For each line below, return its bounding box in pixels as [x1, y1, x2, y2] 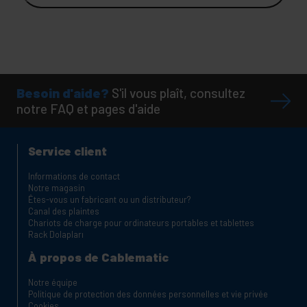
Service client [28, 143, 107, 158]
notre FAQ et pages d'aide [16, 100, 160, 116]
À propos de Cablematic [28, 249, 169, 265]
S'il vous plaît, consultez [112, 84, 245, 101]
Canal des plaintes [28, 205, 99, 217]
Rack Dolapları [28, 228, 84, 240]
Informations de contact [28, 170, 120, 182]
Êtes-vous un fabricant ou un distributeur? [28, 193, 191, 205]
